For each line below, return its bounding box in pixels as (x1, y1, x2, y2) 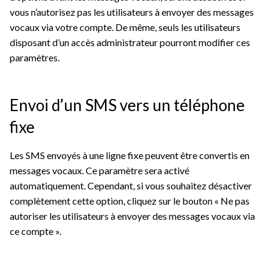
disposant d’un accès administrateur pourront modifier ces (10, 36, 250, 49)
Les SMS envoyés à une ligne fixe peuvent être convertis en (10, 149, 250, 161)
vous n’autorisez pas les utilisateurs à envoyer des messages (10, 6, 254, 18)
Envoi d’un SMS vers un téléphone (10, 95, 245, 115)
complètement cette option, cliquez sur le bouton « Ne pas (10, 195, 250, 207)
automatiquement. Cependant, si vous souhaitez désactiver (10, 180, 252, 192)
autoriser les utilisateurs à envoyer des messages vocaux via (10, 210, 255, 222)
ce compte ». (10, 225, 61, 237)
